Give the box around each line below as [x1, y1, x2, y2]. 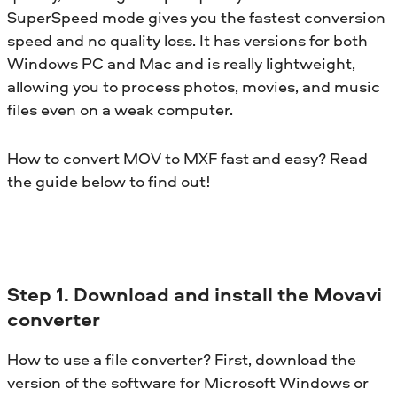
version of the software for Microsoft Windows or [7, 370, 369, 393]
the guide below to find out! [7, 169, 211, 192]
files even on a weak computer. [7, 97, 233, 121]
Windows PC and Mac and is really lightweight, [7, 51, 355, 74]
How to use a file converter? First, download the [7, 347, 356, 370]
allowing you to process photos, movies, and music [7, 74, 380, 97]
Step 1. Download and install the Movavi [7, 280, 382, 307]
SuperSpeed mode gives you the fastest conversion [7, 5, 385, 28]
